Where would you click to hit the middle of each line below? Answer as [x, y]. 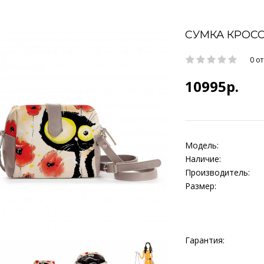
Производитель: [217, 172]
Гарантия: [205, 240]
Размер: [201, 186]
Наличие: [203, 159]
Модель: [202, 145]
